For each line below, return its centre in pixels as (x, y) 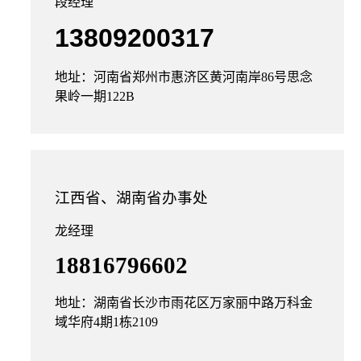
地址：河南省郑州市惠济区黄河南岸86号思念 (184, 77)
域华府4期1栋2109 (106, 322)
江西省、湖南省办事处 (131, 198)
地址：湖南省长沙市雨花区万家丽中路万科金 (184, 303)
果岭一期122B (95, 96)
